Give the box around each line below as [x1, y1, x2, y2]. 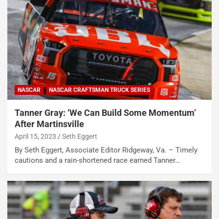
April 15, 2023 [15, 132, 56, 141]
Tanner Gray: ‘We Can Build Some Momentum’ [15, 108, 196, 118]
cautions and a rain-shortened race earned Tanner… [15, 156, 180, 165]
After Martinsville [15, 119, 84, 130]
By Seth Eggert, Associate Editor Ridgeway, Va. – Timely [15, 146, 197, 155]
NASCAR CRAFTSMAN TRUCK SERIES [49, 87, 150, 94]
